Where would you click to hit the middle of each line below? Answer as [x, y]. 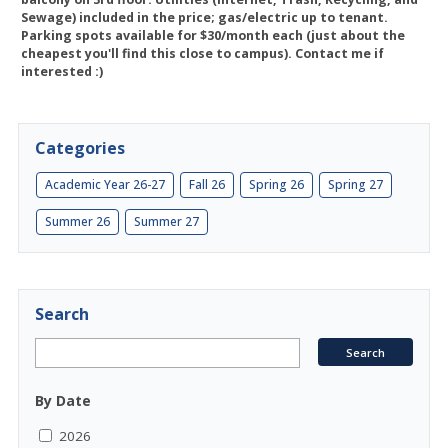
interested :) [62, 71]
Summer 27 [166, 221]
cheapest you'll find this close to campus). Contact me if [202, 53]
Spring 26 [276, 184]
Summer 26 [77, 221]
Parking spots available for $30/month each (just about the [213, 35]
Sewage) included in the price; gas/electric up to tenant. [204, 17]
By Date [63, 400]
